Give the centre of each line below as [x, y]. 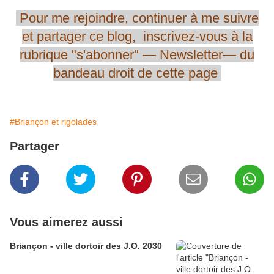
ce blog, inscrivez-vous [158, 37]
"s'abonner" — [116, 55]
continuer [159, 18]
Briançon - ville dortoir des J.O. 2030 [86, 246]
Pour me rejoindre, [74, 18]
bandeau [79, 73]
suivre [241, 18]
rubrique [44, 55]
